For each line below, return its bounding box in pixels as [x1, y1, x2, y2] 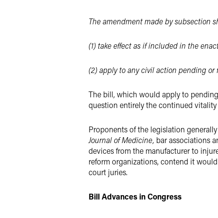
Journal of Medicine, [89, 135, 154, 145]
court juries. [89, 167, 127, 177]
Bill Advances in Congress [89, 191, 182, 201]
